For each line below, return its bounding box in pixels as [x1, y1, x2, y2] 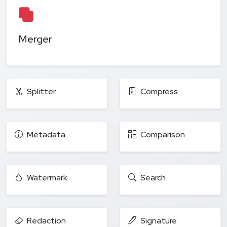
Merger [19, 32, 52, 46]
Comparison [140, 129, 185, 140]
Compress [140, 86, 178, 97]
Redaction [27, 215, 66, 226]
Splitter [27, 86, 56, 97]
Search [140, 172, 166, 183]
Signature [140, 215, 177, 226]
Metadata [27, 129, 65, 140]
